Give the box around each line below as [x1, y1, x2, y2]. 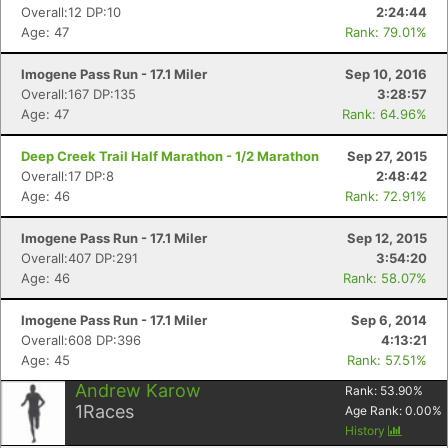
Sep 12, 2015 [347, 230, 427, 246]
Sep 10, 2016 [345, 66, 427, 82]
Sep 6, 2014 [351, 312, 427, 328]
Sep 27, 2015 [347, 148, 427, 164]
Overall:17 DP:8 [21, 168, 114, 184]
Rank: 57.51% [347, 352, 427, 368]
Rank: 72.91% [345, 188, 427, 204]
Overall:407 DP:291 [21, 250, 138, 266]
